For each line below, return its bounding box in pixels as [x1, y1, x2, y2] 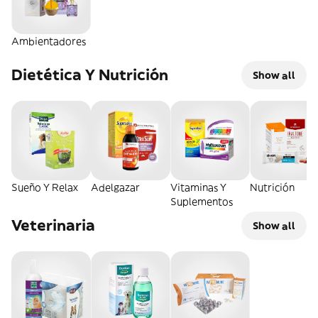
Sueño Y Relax [11, 180, 78, 194]
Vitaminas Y [170, 180, 226, 194]
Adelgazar [91, 180, 140, 194]
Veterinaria [11, 215, 95, 235]
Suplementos [170, 194, 233, 208]
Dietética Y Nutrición [11, 65, 168, 84]
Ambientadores [11, 35, 86, 48]
